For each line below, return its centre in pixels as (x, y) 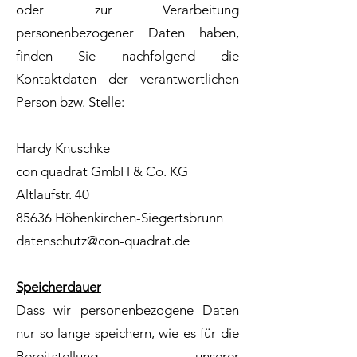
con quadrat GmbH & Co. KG (102, 171)
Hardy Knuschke (63, 148)
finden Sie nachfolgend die (127, 56)
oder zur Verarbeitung (127, 10)
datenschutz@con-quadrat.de (103, 241)
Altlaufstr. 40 (53, 194)
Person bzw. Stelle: (70, 102)
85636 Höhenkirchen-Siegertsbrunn (120, 218)
